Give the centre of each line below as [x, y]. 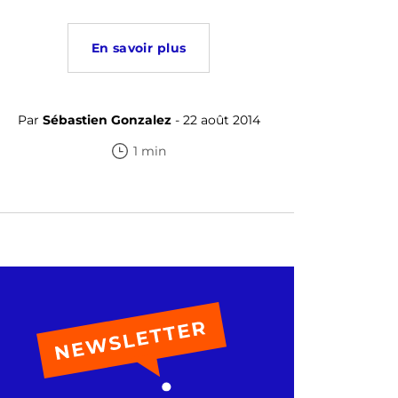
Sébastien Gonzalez [107, 120]
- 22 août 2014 [215, 120]
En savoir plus [139, 48]
